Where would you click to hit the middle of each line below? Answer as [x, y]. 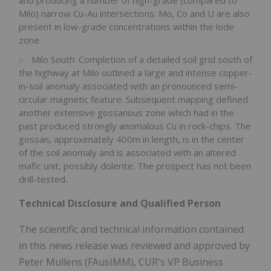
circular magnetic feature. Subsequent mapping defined [133, 100]
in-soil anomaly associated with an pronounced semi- [128, 86]
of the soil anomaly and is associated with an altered [127, 153]
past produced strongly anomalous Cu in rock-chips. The [135, 126]
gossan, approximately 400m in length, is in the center [132, 139]
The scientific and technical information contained [131, 230]
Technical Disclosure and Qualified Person [120, 204]
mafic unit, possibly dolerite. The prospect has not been [135, 166]
